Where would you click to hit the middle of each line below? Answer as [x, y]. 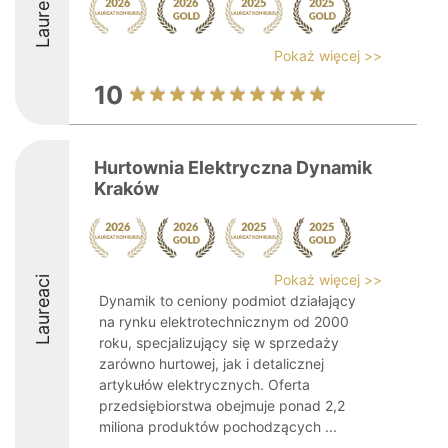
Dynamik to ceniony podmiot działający [227, 300]
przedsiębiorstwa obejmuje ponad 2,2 [222, 405]
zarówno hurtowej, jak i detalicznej [211, 363]
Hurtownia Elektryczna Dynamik [233, 167]
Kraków [126, 188]
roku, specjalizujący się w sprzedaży [219, 342]
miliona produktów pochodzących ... [218, 426]
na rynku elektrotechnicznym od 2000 [224, 321]
